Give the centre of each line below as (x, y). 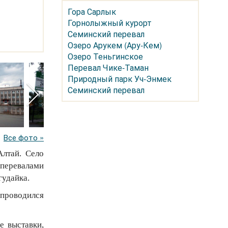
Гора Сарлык (92, 11)
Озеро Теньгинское (105, 56)
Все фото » (24, 137)
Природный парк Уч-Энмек (120, 79)
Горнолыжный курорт (110, 23)
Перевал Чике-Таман (108, 67)
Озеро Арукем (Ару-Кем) (115, 45)
